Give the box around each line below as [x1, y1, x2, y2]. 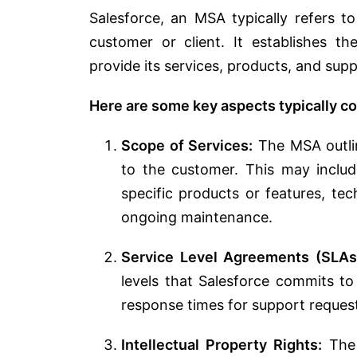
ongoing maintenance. [121, 208, 273, 226]
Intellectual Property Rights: [121, 335, 323, 353]
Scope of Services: [121, 136, 253, 154]
